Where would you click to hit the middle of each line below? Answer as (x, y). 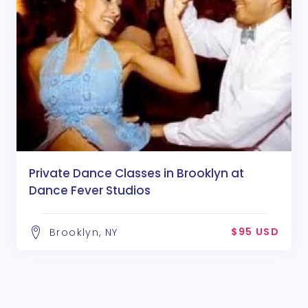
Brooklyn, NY (84, 233)
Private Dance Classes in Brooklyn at (136, 174)
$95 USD (255, 232)
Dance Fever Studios (90, 191)
